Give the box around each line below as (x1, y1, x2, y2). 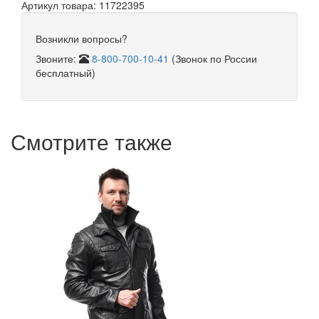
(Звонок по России (169, 51, 257, 66)
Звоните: (36, 51, 79, 66)
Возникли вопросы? (36, 31, 127, 46)
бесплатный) (36, 66, 95, 80)
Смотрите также (11, 126, 172, 157)
